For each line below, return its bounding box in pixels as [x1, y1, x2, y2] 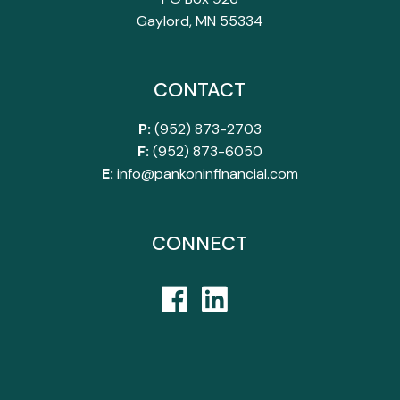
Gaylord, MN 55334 [136, 12, 263, 31]
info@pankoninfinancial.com [112, 164, 298, 184]
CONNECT [152, 229, 248, 256]
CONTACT [154, 77, 246, 104]
